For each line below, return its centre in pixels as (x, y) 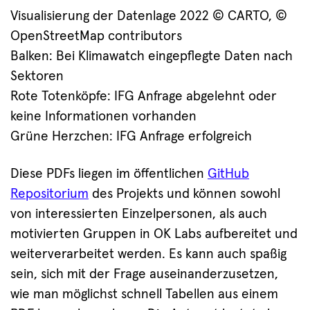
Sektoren (37, 76)
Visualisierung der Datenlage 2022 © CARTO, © (149, 16)
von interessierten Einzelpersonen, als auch (139, 214)
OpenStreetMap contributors (96, 36)
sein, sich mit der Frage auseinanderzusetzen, (144, 274)
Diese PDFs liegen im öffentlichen (109, 174)
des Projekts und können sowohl (184, 194)
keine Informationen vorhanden (103, 116)
